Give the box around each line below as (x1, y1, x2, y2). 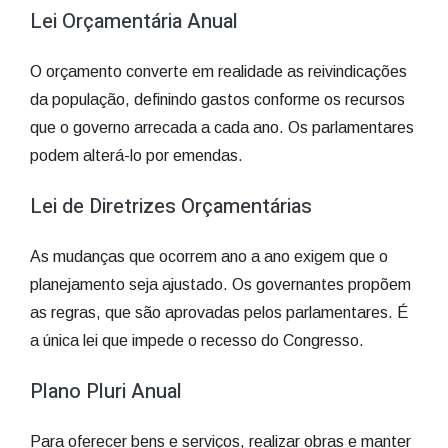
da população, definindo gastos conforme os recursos (30, 91, 405, 108)
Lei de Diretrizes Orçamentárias (30, 192, 312, 221)
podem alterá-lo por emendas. (30, 147, 243, 164)
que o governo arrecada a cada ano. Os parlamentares (30, 119, 414, 136)
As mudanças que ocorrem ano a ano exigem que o (30, 248, 388, 265)
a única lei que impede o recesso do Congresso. (30, 332, 364, 349)
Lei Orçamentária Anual (30, 7, 238, 36)
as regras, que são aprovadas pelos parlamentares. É (30, 304, 408, 321)
